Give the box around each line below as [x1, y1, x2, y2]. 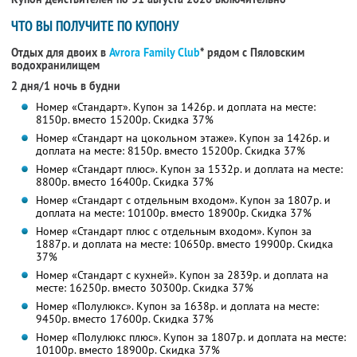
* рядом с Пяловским [200, 45, 304, 61]
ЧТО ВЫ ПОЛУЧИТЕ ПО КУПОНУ [11, 17, 179, 36]
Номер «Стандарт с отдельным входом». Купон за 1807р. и [35, 193, 331, 208]
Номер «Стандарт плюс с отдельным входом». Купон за [35, 224, 312, 239]
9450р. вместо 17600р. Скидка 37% [35, 312, 214, 327]
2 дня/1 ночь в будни [11, 79, 120, 94]
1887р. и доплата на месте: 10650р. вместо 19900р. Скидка [35, 237, 333, 252]
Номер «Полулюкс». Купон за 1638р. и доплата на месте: [35, 299, 319, 314]
